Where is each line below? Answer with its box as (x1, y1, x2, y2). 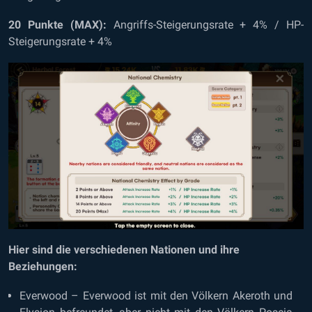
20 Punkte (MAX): (8, 17, 107, 31)
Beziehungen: (8, 259, 77, 273)
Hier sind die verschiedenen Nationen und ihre (8, 242, 240, 256)
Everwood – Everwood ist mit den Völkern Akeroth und (19, 288, 292, 302)
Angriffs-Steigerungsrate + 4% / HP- (106, 17, 304, 31)
